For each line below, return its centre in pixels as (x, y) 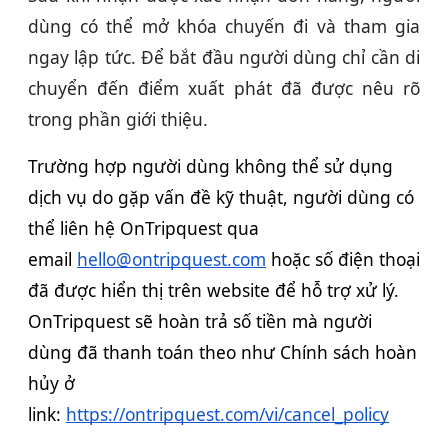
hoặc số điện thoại (343, 258)
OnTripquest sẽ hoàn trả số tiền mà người (200, 320)
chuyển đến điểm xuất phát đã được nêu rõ (224, 87)
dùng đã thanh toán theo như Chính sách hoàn (222, 351)
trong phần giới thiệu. (118, 118)
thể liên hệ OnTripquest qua (143, 227)
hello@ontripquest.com (171, 258)
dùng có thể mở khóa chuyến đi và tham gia (224, 25)
